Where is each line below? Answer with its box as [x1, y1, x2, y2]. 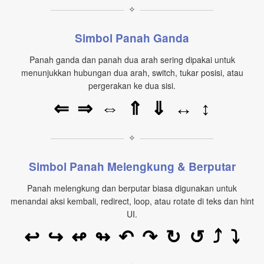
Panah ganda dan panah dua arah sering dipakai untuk [29, 54, 235, 66]
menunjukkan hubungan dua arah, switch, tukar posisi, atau [21, 67, 243, 79]
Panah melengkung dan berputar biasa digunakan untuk [27, 182, 237, 194]
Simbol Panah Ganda [75, 30, 189, 47]
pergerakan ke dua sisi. [88, 80, 176, 92]
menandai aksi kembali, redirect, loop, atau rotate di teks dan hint [10, 195, 254, 207]
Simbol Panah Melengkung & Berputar [28, 159, 236, 175]
